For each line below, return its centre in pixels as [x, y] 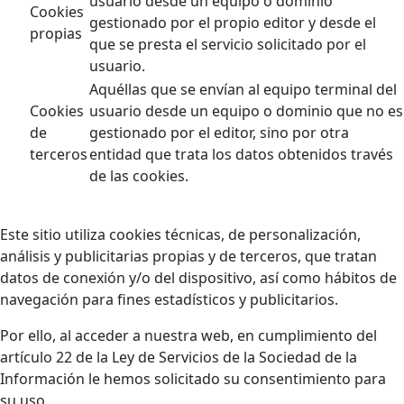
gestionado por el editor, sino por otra [219, 133]
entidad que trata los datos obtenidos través [241, 155]
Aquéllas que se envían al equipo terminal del [243, 90]
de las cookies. [139, 176]
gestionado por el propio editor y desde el [233, 23]
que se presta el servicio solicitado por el [228, 45]
